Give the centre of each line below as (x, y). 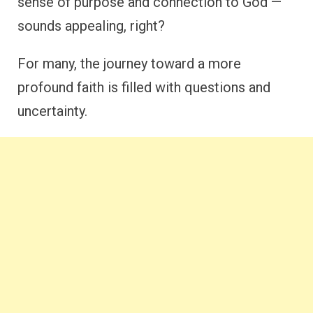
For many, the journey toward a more (129, 64)
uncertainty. (52, 111)
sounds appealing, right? (91, 26)
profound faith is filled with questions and (144, 87)
